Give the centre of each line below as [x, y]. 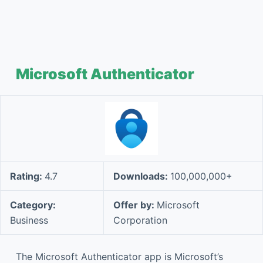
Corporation [140, 220]
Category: [33, 205]
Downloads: [142, 176]
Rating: [27, 176]
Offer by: [135, 205]
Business [29, 220]
